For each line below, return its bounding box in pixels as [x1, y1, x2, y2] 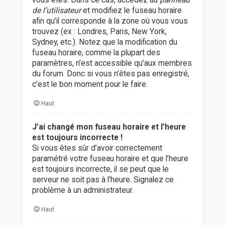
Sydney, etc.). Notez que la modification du [32, 38, 177, 47]
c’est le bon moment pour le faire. [32, 80, 148, 89]
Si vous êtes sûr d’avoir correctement [32, 143, 162, 153]
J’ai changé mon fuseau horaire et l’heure [32, 122, 186, 132]
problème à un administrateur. [32, 185, 134, 195]
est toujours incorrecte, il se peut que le [32, 164, 169, 174]
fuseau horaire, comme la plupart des [32, 48, 160, 58]
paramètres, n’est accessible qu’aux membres [32, 59, 192, 68]
